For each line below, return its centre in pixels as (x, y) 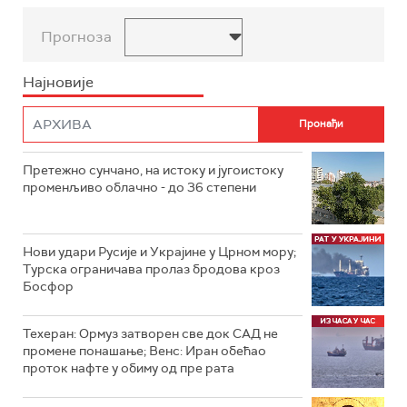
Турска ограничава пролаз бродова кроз (151, 268)
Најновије (58, 82)
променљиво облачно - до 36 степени (139, 187)
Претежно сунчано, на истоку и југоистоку (153, 169)
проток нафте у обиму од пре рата (129, 367)
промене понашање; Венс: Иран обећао (144, 350)
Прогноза (76, 36)
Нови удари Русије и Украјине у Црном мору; (159, 251)
